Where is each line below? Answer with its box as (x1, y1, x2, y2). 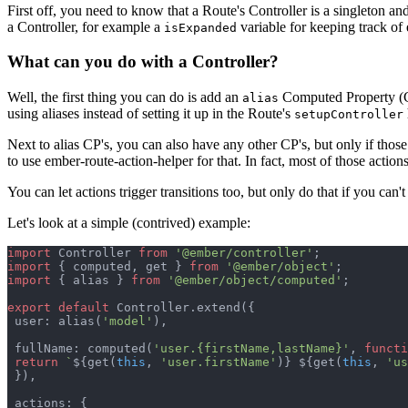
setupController (294, 107, 403, 122)
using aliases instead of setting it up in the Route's (7, 106, 294, 122)
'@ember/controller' (175, 246, 313, 260)
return (15, 355, 58, 370)
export (7, 301, 51, 315)
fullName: (7, 342, 87, 356)
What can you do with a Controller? (7, 52, 279, 72)
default (58, 301, 109, 315)
